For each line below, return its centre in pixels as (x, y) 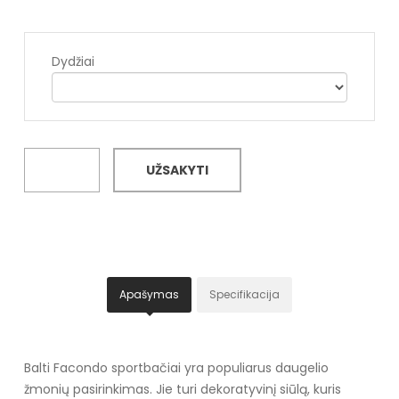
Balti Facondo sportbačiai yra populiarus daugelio (176, 367)
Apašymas (149, 294)
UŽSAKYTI (177, 170)
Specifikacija (244, 294)
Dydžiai (73, 61)
